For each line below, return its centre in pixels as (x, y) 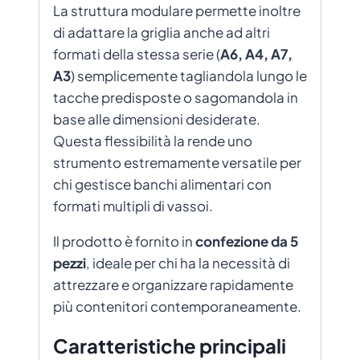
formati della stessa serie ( (137, 53)
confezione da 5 (247, 241)
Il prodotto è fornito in (124, 241)
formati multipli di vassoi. (133, 205)
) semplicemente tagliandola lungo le (189, 75)
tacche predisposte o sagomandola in (176, 97)
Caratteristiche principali (170, 345)
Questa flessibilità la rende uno (153, 140)
